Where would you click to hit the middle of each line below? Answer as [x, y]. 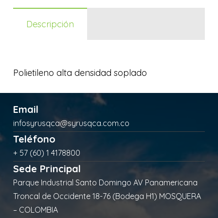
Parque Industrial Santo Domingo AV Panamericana [105, 182]
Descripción [50, 24]
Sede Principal [47, 169]
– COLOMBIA [36, 210]
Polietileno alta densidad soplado [80, 73]
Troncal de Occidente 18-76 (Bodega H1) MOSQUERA [107, 196]
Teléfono [34, 139]
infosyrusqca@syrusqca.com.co [71, 123]
